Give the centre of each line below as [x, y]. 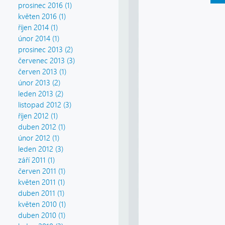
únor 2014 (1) [39, 39]
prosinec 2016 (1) [45, 6]
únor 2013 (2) [39, 83]
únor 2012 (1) [39, 138]
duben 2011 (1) [41, 194]
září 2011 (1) [36, 160]
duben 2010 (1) [42, 216]
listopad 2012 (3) [45, 105]
